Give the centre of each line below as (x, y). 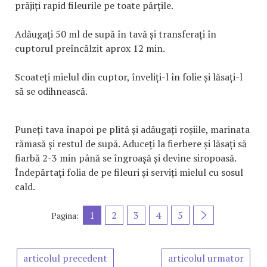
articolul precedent (65, 258)
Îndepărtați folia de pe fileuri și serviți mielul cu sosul (129, 173)
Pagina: (65, 215)
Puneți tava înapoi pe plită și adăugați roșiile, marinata (132, 130)
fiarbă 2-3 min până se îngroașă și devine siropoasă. (125, 158)
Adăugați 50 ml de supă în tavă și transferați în (116, 34)
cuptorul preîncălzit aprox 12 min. (90, 49)
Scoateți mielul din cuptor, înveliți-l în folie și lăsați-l (129, 77)
